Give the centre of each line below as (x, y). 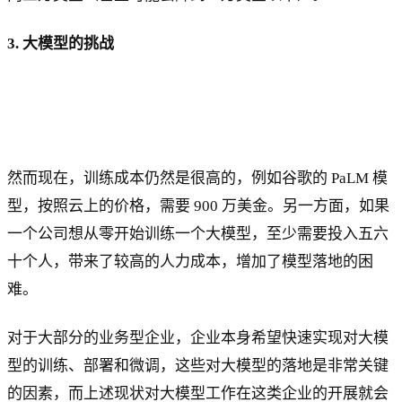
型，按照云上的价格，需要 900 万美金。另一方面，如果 (198, 205)
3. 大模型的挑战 (61, 43)
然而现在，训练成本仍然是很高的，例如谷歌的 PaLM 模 (197, 178)
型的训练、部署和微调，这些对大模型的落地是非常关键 (198, 365)
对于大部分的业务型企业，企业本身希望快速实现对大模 (198, 337)
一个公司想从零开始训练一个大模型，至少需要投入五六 (198, 233)
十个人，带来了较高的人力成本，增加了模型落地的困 (190, 261)
